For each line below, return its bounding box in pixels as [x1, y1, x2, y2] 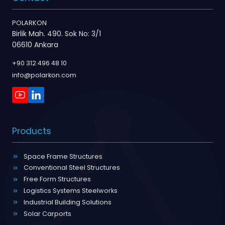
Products [12, 125, 51, 137]
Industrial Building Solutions [23, 197, 111, 206]
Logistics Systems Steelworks [23, 186, 118, 195]
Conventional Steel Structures [23, 163, 120, 172]
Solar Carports [23, 209, 71, 218]
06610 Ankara [12, 40, 58, 50]
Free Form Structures [23, 175, 91, 184]
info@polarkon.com [12, 71, 76, 80]
